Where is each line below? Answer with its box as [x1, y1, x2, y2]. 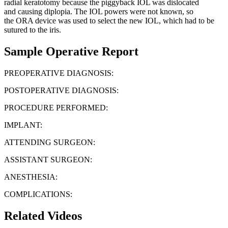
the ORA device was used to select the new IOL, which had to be [4, 16, 214, 25]
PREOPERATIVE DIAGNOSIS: [4, 68, 113, 77]
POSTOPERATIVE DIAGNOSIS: [4, 85, 119, 95]
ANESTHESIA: [4, 172, 58, 181]
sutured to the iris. [4, 25, 61, 34]
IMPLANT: [4, 120, 42, 129]
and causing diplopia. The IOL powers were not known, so [4, 7, 193, 16]
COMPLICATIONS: [4, 189, 72, 198]
